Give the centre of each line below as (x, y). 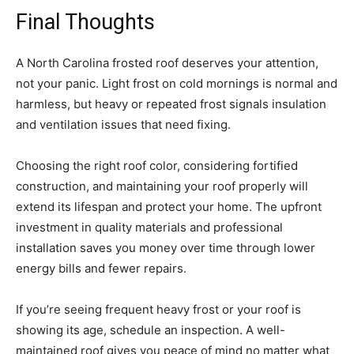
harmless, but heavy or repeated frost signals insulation (171, 104)
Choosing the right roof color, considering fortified (157, 166)
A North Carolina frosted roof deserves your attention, (167, 63)
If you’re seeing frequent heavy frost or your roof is (158, 310)
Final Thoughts (85, 23)
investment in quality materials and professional (149, 228)
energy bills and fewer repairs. (101, 269)
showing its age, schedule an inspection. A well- (151, 330)
